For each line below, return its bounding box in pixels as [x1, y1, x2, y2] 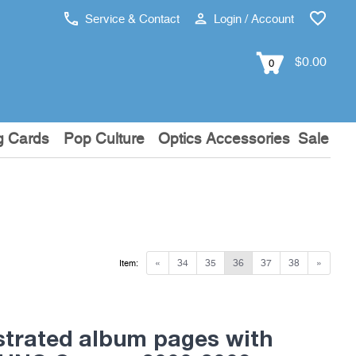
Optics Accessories [157, 132, 290, 147]
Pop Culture [63, 132, 145, 147]
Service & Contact [82, 14, 180, 25]
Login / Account [211, 14, 294, 25]
